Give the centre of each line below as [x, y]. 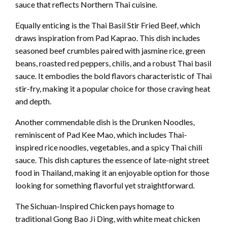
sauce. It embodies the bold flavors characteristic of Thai [113, 75]
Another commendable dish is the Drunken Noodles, [105, 122]
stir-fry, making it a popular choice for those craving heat [113, 88]
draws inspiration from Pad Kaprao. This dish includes [108, 37]
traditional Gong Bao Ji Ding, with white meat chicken [108, 218]
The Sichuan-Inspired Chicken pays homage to [95, 206]
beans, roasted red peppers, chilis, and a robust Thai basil [113, 63]
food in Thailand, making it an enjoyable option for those [112, 172]
